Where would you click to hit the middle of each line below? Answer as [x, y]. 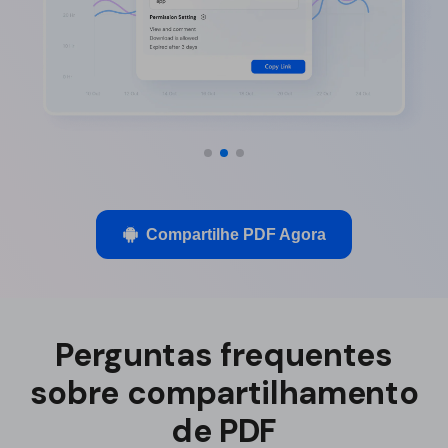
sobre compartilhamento [224, 392]
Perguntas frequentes [224, 354]
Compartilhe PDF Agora [235, 234]
